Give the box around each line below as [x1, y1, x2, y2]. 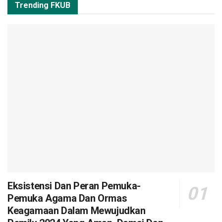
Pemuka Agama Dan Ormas [7, 192, 127, 204]
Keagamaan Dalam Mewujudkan [7, 204, 146, 217]
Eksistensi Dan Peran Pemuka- [7, 179, 141, 192]
